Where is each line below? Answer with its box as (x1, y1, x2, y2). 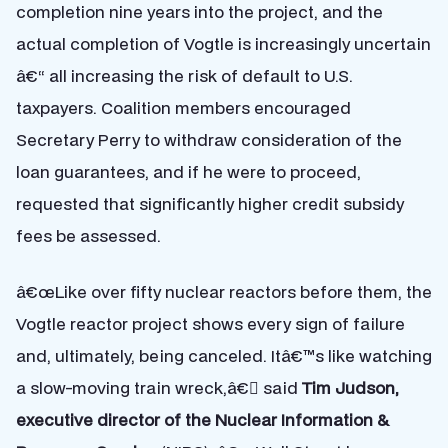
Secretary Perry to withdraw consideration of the (16, 128, 402, 151)
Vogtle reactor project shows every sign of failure (16, 312, 405, 335)
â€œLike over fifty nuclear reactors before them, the (16, 280, 432, 303)
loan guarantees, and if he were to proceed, (16, 160, 361, 183)
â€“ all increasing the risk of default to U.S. (16, 64, 353, 87)
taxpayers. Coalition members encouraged (16, 96, 351, 119)
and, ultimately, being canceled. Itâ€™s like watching (16, 344, 432, 367)
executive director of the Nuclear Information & (16, 408, 389, 431)
